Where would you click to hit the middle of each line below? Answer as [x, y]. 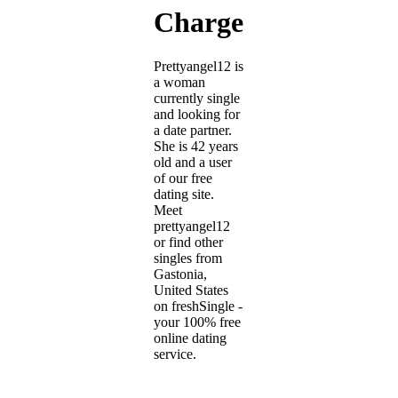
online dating [190, 338]
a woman [179, 82]
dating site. [184, 194]
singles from [188, 258]
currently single [197, 98]
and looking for [197, 114]
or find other [188, 242]
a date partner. [193, 130]
